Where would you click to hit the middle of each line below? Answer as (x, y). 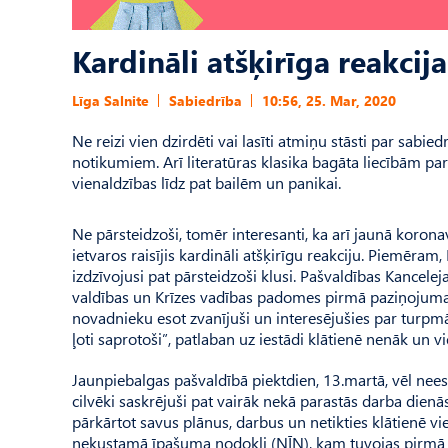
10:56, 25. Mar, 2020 (329, 100)
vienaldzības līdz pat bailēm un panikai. (206, 182)
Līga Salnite (110, 100)
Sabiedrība (205, 100)
